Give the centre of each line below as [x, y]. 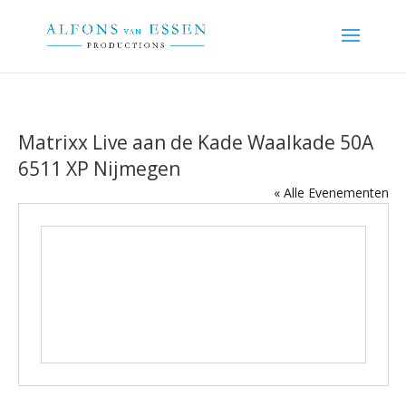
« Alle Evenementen [331, 193]
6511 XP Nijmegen [99, 169]
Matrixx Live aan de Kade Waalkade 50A [195, 142]
